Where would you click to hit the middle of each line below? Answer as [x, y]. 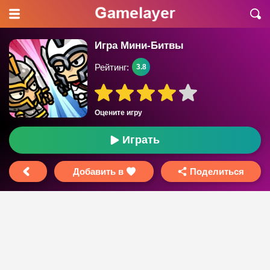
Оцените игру [118, 113]
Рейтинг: [112, 67]
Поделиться [217, 171]
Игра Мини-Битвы [139, 46]
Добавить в [98, 171]
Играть [141, 140]
